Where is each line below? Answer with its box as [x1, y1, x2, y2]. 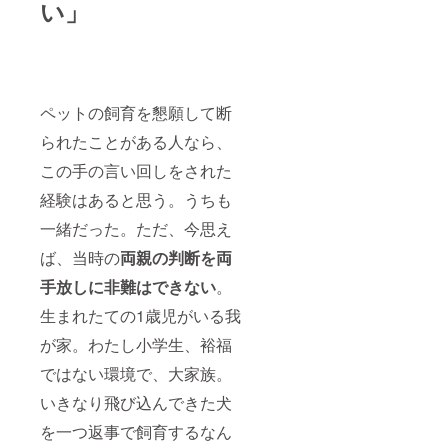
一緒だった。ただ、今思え [40, 217, 232, 241]
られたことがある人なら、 [40, 130, 232, 154]
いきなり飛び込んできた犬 [40, 391, 232, 415]
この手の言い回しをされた [40, 159, 232, 183]
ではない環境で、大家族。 [40, 362, 232, 386]
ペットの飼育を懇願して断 [40, 101, 232, 125]
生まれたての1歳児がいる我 [40, 304, 241, 328]
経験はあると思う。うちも [40, 188, 232, 212]
